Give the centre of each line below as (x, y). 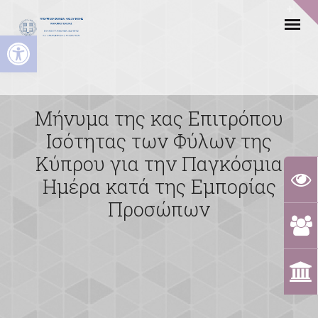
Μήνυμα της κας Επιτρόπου (159, 118)
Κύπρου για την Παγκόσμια (159, 163)
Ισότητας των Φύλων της (159, 141)
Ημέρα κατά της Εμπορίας (159, 186)
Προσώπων (159, 209)
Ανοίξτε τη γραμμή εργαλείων (70, 42)
